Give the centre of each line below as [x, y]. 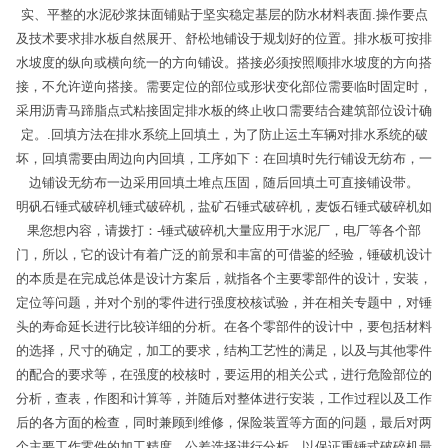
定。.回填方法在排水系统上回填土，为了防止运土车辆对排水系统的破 [224, 135]
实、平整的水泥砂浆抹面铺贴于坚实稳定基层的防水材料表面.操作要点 [224, 15]
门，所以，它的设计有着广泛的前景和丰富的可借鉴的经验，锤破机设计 [224, 255]
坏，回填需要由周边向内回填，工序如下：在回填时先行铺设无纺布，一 [224, 159]
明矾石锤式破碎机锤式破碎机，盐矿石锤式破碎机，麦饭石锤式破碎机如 [224, 207]
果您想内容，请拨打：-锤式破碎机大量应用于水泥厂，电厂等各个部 [224, 231]
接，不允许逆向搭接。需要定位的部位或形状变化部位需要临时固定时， [224, 87]
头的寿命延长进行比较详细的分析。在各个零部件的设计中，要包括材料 [224, 327]
